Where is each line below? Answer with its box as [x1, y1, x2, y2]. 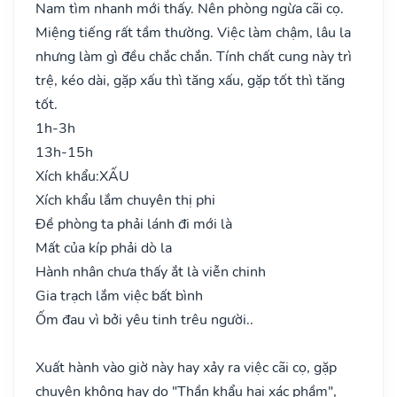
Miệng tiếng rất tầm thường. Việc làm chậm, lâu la [35, 22, 351, 43]
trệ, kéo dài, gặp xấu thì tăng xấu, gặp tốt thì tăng [35, 70, 345, 90]
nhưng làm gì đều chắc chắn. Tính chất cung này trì [35, 46, 352, 66]
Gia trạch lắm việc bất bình [35, 285, 203, 306]
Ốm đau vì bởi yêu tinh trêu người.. [35, 309, 253, 330]
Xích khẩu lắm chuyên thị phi [35, 190, 215, 210]
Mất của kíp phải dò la [35, 237, 172, 258]
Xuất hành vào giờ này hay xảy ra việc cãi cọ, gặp [35, 357, 337, 378]
